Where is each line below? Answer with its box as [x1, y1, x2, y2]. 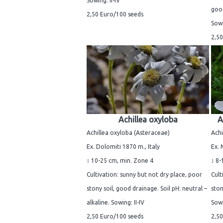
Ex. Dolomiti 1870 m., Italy [87, 143, 160, 150]
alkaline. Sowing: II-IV [87, 199, 144, 206]
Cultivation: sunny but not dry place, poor [87, 171, 202, 178]
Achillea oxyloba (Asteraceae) [87, 129, 170, 136]
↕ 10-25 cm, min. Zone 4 [87, 157, 153, 164]
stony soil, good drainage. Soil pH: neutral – [87, 185, 207, 192]
